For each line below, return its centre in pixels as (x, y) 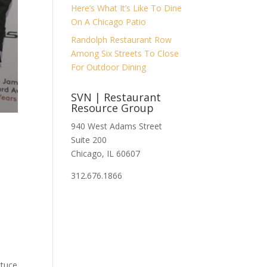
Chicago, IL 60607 (106, 153)
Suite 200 (89, 140)
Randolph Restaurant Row (122, 40)
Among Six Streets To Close (125, 53)
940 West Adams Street (117, 126)
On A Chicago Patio (109, 22)
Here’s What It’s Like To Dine (127, 8)
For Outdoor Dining (109, 67)
